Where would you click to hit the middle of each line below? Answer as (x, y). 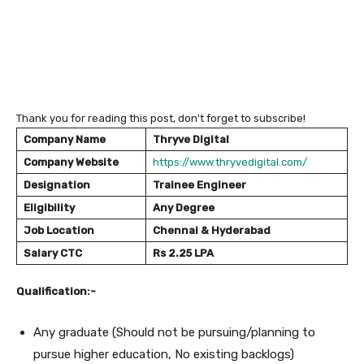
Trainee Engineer (199, 184)
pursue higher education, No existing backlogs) (164, 354)
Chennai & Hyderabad (212, 230)
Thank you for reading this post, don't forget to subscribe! (161, 118)
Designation (57, 184)
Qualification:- (56, 291)
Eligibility (49, 207)
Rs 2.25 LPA (183, 253)
